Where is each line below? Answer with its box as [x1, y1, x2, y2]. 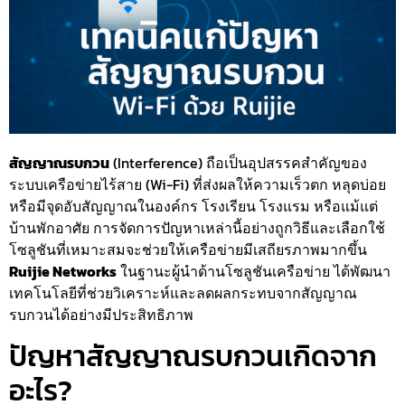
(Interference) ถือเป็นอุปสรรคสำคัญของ [109, 152, 367, 174]
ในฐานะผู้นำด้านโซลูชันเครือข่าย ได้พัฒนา [117, 260, 391, 283]
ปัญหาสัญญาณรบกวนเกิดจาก [9, 334, 377, 378]
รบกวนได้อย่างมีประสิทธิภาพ [9, 304, 193, 326]
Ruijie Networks [9, 260, 117, 283]
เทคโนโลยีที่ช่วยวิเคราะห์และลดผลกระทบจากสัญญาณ [9, 282, 357, 305]
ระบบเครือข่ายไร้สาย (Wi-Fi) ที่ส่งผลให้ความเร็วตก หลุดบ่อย [9, 174, 386, 196]
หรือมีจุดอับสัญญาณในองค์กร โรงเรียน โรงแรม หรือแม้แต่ [9, 195, 378, 218]
